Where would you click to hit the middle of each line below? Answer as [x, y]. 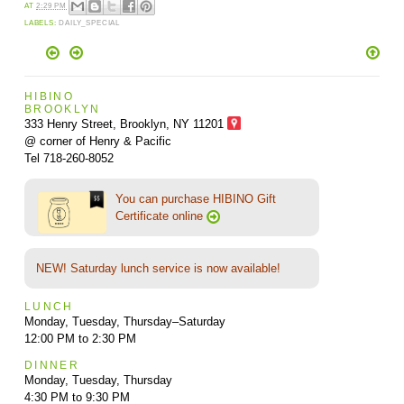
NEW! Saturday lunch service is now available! [158, 268]
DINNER [51, 364]
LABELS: [41, 23]
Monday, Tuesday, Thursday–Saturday [124, 321]
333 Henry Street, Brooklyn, [98, 124]
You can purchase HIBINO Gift [195, 198]
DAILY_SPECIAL [89, 23]
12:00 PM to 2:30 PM [80, 338]
